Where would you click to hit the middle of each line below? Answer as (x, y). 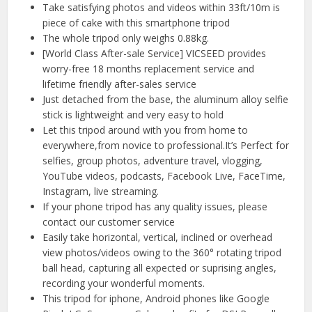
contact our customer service (109, 222)
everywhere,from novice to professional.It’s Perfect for (166, 146)
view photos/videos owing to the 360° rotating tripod (162, 253)
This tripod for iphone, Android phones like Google (156, 299)
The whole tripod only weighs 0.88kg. (126, 38)
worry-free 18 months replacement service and (149, 69)
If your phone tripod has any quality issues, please (155, 207)
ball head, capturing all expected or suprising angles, (160, 268)
